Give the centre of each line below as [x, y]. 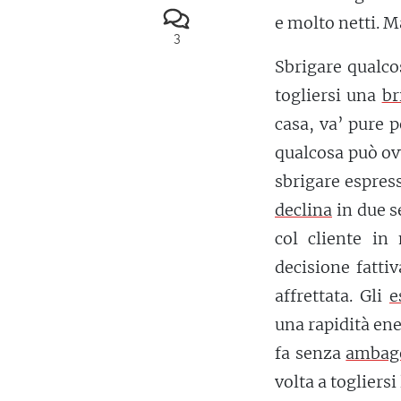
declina [303, 210]
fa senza [311, 354]
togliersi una [328, 96]
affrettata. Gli [332, 296]
